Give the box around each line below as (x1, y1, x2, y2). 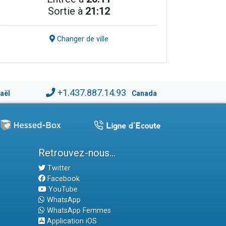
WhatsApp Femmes (45, 206, 111, 215)
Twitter (45, 163, 71, 173)
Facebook (45, 174, 80, 183)
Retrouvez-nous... (38, 146, 116, 159)
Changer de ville (54, 35, 108, 44)
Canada (131, 89, 157, 97)
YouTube (46, 185, 78, 194)
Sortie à (47, 5, 85, 18)
